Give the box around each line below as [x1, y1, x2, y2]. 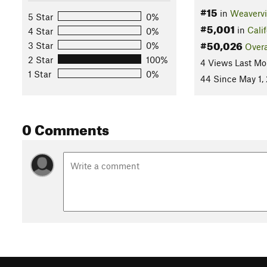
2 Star [28, 54, 53, 65]
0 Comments [22, 116, 109, 139]
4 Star [28, 25, 53, 36]
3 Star [28, 39, 53, 51]
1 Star [28, 68, 51, 79]
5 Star [28, 11, 53, 22]
